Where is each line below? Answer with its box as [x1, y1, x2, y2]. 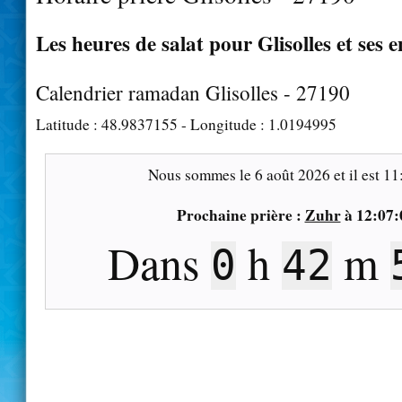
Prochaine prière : [176, 203, 305, 226]
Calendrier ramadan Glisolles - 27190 [36, 78, 350, 106]
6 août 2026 [254, 163, 330, 185]
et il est [329, 163, 383, 185]
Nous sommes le [147, 163, 255, 185]
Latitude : [36, 113, 101, 135]
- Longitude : [178, 113, 268, 135]
